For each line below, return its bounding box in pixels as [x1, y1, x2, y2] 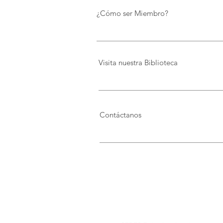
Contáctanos [100, 110, 141, 120]
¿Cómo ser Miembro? [97, 8, 168, 18]
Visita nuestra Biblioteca [99, 58, 178, 68]
